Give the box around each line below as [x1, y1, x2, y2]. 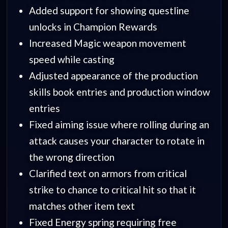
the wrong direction [28, 151, 115, 163]
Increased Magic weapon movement [28, 37, 186, 49]
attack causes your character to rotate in [28, 135, 205, 147]
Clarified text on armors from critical [28, 167, 187, 180]
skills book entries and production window [28, 86, 210, 98]
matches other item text [28, 200, 135, 212]
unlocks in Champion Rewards [28, 21, 157, 33]
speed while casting [28, 53, 115, 66]
